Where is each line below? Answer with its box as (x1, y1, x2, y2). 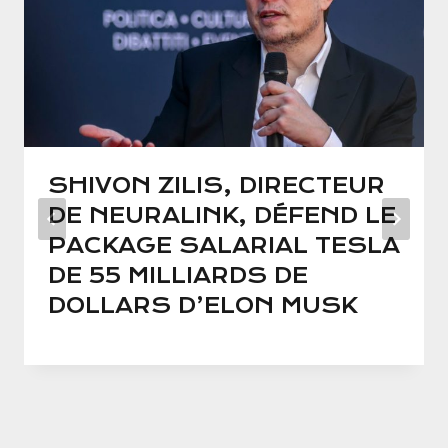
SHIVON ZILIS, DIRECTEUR (48, 173, 385, 199)
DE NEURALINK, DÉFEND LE (48, 203, 396, 229)
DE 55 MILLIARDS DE (48, 263, 308, 289)
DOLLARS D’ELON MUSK (48, 293, 357, 319)
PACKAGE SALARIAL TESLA (48, 233, 400, 259)
